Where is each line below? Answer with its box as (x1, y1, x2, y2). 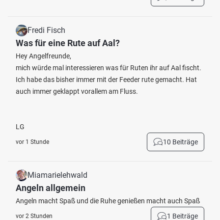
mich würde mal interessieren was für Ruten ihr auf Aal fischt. (16, 64, 201, 72)
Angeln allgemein (16, 183, 85, 193)
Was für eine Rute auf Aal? (16, 38, 120, 48)
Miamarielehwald (27, 170, 87, 180)
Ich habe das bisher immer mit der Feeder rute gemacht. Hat (16, 76, 197, 83)
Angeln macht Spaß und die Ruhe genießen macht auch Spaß (16, 197, 200, 205)
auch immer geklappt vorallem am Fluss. (16, 87, 138, 95)
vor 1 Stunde (16, 138, 49, 145)
